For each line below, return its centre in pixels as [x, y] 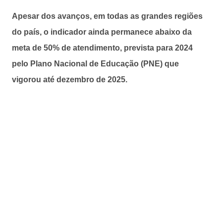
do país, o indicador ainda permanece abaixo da [102, 32]
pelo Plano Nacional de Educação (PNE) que [95, 63]
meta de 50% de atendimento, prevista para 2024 [102, 48]
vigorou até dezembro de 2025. [70, 79]
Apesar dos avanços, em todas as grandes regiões [107, 16]
